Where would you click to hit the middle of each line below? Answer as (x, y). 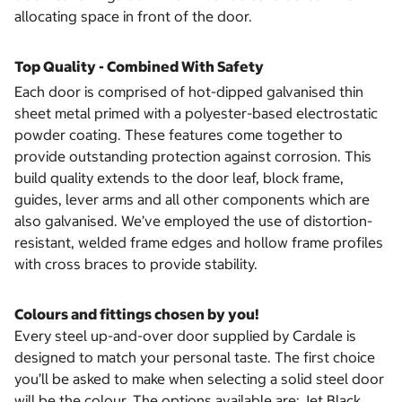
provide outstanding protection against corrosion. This (193, 157)
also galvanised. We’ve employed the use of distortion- (193, 221)
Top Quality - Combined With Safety (139, 67)
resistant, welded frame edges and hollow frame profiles (199, 243)
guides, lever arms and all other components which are (192, 200)
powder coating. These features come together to (179, 135)
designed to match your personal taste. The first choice (195, 358)
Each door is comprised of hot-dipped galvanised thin (189, 92)
